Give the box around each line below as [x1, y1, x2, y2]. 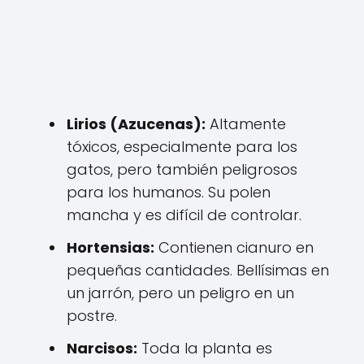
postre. [67, 305, 117, 326]
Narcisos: [67, 337, 137, 358]
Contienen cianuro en [154, 236, 314, 258]
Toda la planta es [137, 337, 272, 358]
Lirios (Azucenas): [67, 113, 206, 134]
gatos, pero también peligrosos [67, 158, 297, 180]
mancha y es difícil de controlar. [67, 204, 301, 225]
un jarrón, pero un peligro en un [67, 282, 294, 303]
